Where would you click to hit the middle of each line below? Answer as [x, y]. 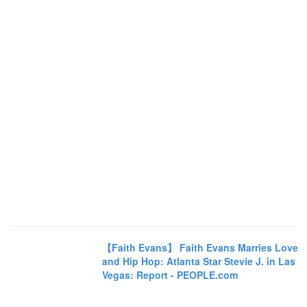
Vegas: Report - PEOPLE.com [170, 274]
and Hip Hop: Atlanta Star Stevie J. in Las [199, 261]
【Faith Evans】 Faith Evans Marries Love [200, 247]
